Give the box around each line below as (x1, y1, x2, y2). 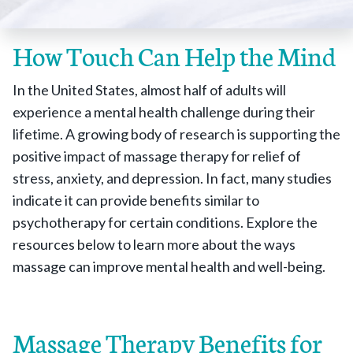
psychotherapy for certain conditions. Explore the (13, 214, 318, 231)
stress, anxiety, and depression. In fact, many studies (13, 169, 332, 187)
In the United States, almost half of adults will (13, 81, 286, 98)
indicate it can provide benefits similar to (13, 191, 259, 209)
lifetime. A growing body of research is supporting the (13, 125, 340, 143)
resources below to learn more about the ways (13, 236, 295, 253)
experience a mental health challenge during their (13, 103, 315, 121)
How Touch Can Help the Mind (13, 37, 336, 73)
